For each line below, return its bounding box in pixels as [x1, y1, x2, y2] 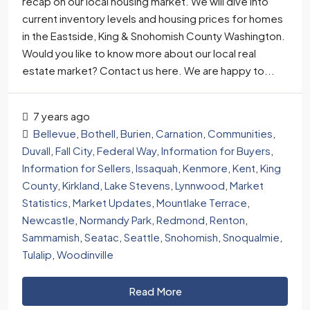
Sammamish [22, 230, 80, 244]
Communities [208, 127, 273, 140]
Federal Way [97, 144, 156, 158]
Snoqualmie [223, 230, 280, 244]
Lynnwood [175, 179, 225, 192]
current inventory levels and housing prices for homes [22, 12, 283, 26]
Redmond [156, 213, 205, 227]
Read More [128, 284, 182, 298]
